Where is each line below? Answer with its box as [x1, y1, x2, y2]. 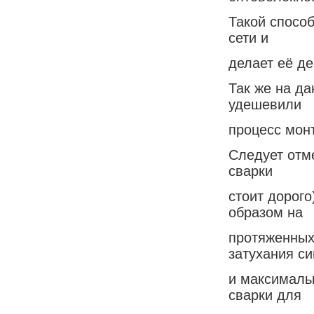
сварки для [228, 287, 301, 303]
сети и [228, 29, 268, 46]
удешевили [228, 96, 301, 112]
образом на [228, 204, 303, 220]
